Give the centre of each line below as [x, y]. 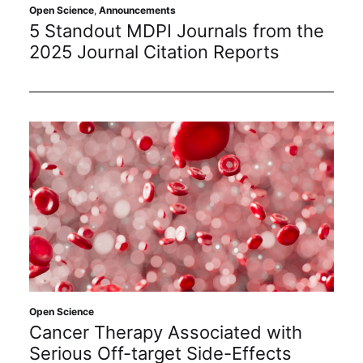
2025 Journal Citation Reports [154, 52]
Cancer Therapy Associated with [166, 333]
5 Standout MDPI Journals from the [177, 31]
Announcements [137, 11]
